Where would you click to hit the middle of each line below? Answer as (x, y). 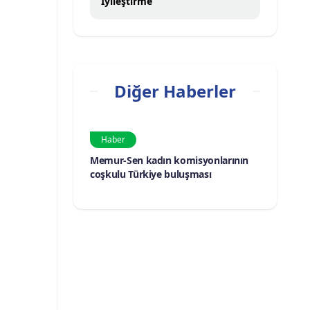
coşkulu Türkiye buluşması (151, 174)
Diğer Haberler (175, 91)
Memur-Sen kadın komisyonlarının (170, 160)
